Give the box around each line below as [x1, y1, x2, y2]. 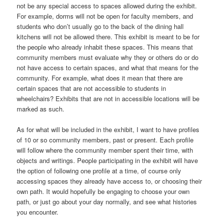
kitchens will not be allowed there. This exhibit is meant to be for [17, 31, 200, 41]
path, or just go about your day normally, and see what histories [17, 196, 197, 206]
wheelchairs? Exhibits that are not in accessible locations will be [17, 93, 200, 103]
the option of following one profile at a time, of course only [17, 165, 182, 175]
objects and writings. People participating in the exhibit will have [17, 155, 198, 165]
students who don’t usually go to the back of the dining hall [17, 21, 184, 31]
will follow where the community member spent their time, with [17, 145, 193, 155]
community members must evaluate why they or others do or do [17, 52, 199, 62]
